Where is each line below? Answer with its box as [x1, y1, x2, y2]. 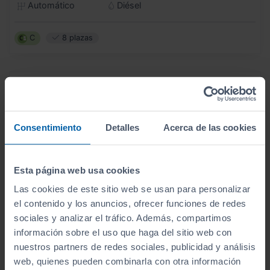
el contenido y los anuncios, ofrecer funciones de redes [14, 198, 246, 209]
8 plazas [59, 33, 93, 43]
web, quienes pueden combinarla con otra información [14, 256, 241, 266]
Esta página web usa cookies [14, 165, 140, 175]
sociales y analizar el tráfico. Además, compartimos [14, 212, 232, 223]
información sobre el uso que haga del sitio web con [14, 227, 232, 237]
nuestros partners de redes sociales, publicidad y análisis [14, 241, 256, 252]
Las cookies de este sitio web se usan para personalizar [14, 183, 251, 194]
